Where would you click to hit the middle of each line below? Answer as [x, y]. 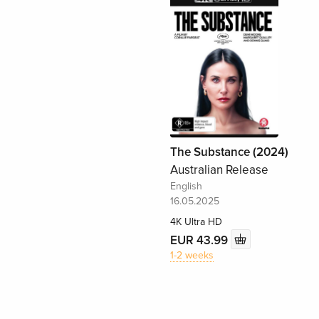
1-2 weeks [192, 256]
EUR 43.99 [200, 240]
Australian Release [219, 170]
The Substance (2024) [229, 152]
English [186, 187]
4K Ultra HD [196, 222]
